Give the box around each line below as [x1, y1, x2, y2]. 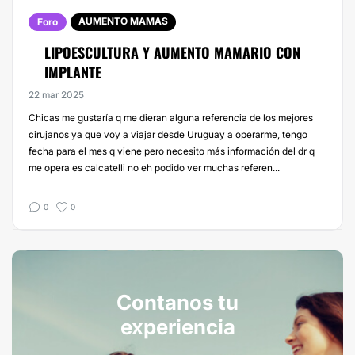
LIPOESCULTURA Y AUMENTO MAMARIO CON [44, 42, 300, 63]
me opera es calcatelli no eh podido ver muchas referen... [29, 162, 280, 174]
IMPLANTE [44, 62, 101, 82]
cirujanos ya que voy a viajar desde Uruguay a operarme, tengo [29, 128, 307, 140]
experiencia [120, 315, 235, 339]
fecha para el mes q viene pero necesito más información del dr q [29, 145, 315, 157]
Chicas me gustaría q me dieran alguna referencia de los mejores [29, 112, 313, 124]
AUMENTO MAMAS [78, 15, 168, 27]
